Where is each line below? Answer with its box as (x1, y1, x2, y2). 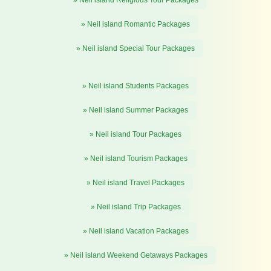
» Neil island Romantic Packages (81, 19, 190, 28)
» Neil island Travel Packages (87, 178, 184, 187)
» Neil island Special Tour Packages (76, 44, 195, 53)
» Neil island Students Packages (82, 81, 189, 90)
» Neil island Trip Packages (90, 202, 181, 211)
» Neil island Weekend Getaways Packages (64, 250, 207, 260)
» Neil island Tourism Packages (83, 154, 188, 163)
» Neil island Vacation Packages (82, 226, 189, 235)
